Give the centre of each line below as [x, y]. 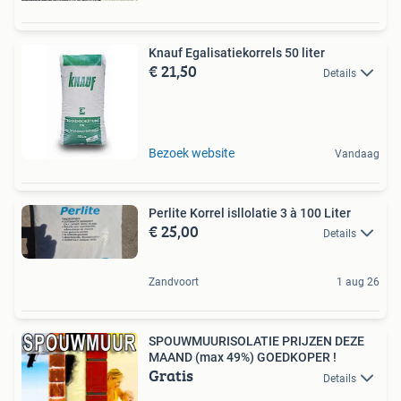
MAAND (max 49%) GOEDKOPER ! [243, 358]
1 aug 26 [358, 282]
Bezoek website [192, 153]
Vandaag [357, 154]
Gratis [171, 376]
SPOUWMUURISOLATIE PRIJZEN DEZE [256, 341]
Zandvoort [174, 282]
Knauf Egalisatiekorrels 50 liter [237, 52]
